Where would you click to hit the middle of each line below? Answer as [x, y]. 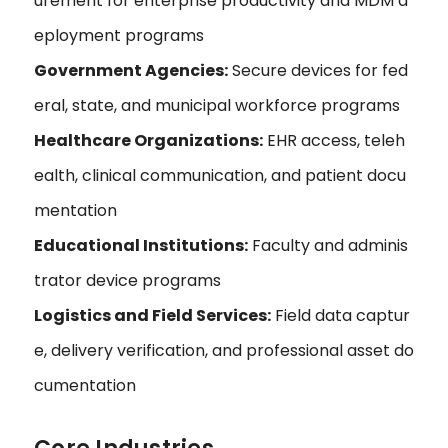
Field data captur [340, 316]
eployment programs [119, 36]
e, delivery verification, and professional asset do [224, 351]
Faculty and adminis [328, 246]
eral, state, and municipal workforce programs [217, 106]
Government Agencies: [131, 71]
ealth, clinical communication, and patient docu [220, 176]
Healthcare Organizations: [148, 141]
